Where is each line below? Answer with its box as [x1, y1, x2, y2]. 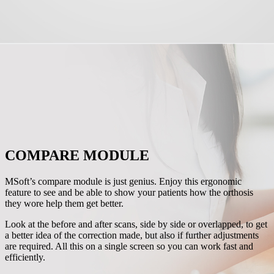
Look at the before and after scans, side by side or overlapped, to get [4, 218, 267, 229]
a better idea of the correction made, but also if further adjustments [4, 229, 259, 240]
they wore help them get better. [4, 198, 124, 209]
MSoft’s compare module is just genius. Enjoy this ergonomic [4, 176, 242, 187]
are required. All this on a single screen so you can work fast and [4, 240, 253, 251]
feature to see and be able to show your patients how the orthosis [4, 187, 253, 198]
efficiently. [4, 251, 45, 262]
